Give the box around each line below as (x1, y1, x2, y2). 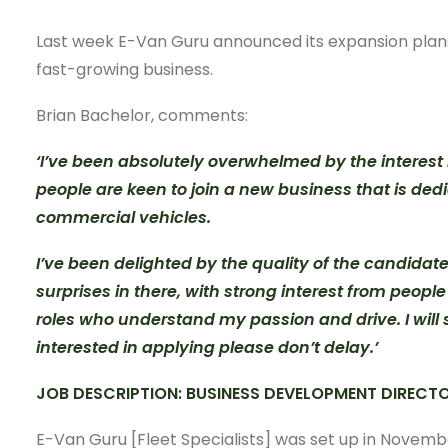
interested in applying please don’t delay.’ (36, 336, 378, 359)
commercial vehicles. (36, 206, 211, 229)
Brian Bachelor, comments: (36, 104, 248, 127)
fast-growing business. (36, 58, 213, 81)
